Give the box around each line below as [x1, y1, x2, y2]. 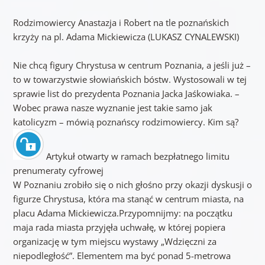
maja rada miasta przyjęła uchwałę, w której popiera [12, 221, 225, 234]
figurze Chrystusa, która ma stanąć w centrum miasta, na [12, 193, 244, 205]
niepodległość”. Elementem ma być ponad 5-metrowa [12, 250, 231, 262]
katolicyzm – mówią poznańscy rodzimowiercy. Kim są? [12, 116, 238, 128]
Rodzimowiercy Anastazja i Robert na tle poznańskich [12, 17, 229, 29]
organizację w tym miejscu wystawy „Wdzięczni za [12, 235, 216, 248]
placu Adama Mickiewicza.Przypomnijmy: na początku [12, 207, 232, 219]
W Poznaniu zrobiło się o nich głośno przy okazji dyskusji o [12, 179, 252, 191]
